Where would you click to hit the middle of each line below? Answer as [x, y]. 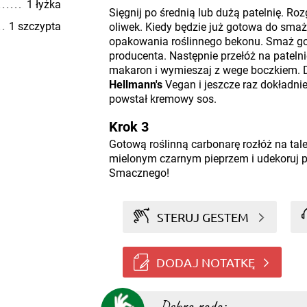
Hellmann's [135, 85]
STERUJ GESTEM [203, 217]
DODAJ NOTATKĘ [205, 262]
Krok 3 [128, 127]
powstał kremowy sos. [162, 99]
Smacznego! [139, 173]
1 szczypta [35, 26]
